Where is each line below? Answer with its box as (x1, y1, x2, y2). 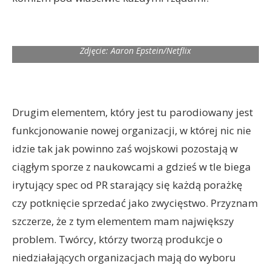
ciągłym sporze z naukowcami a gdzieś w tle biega (12, 160, 251, 174)
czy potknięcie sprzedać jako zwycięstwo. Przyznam (12, 196, 258, 210)
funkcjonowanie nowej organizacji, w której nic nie (12, 123, 251, 137)
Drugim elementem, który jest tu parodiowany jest (12, 105, 253, 119)
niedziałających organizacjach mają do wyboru (12, 250, 236, 264)
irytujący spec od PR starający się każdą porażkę (12, 178, 243, 192)
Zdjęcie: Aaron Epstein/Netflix (80, 45, 191, 56)
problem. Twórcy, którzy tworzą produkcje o (12, 232, 223, 246)
